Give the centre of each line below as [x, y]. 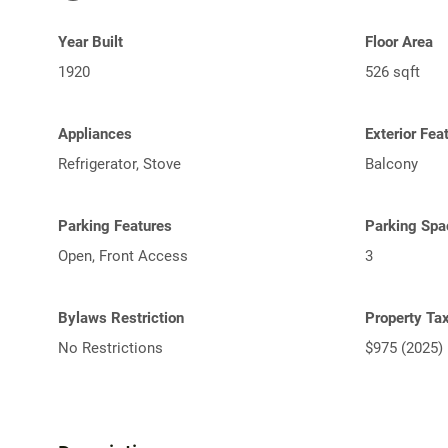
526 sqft [392, 72]
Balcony [391, 164]
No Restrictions [110, 348]
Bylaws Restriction [121, 318]
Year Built [90, 42]
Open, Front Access [123, 256]
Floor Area [399, 42]
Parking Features [115, 226]
